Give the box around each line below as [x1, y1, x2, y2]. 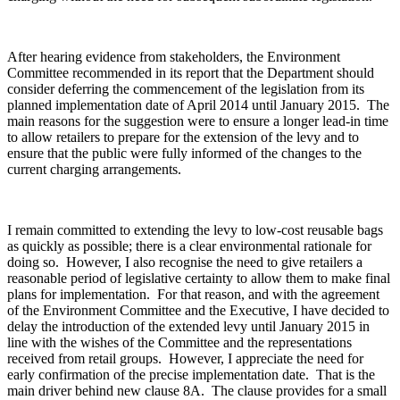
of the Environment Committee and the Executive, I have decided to [7, 303, 389, 319]
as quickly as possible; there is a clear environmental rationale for [7, 238, 371, 254]
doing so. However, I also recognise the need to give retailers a [7, 254, 362, 271]
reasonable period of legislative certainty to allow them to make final [7, 271, 390, 287]
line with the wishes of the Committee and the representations [7, 335, 352, 351]
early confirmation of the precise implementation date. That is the [7, 367, 375, 383]
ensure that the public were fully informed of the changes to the [7, 146, 362, 162]
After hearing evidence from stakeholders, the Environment [7, 49, 340, 65]
